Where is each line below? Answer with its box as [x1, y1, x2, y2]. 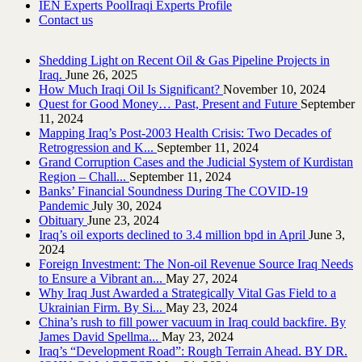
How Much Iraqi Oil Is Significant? [39, 82, 223, 96]
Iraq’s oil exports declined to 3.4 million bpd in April [39, 227, 309, 242]
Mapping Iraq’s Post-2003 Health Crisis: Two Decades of [39, 125, 331, 140]
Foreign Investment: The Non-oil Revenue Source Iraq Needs [39, 256, 353, 271]
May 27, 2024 [166, 271, 238, 285]
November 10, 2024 [223, 82, 326, 96]
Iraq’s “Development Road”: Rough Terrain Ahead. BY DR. [39, 343, 347, 358]
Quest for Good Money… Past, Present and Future [39, 96, 301, 111]
